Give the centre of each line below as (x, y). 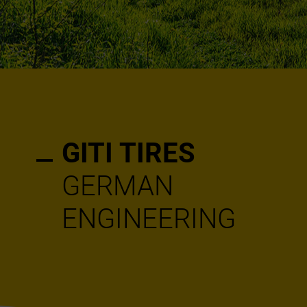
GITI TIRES (128, 153)
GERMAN (118, 186)
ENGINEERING (149, 219)
